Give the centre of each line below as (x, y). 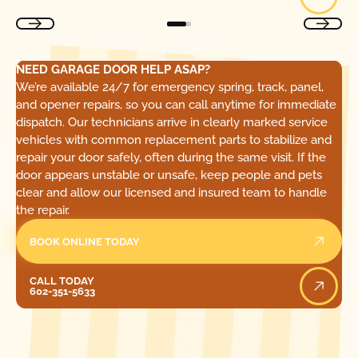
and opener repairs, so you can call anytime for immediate (176, 105)
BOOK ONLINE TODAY (85, 241)
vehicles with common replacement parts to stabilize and (173, 140)
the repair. (42, 211)
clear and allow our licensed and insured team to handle (171, 193)
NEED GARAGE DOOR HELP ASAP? (113, 70)
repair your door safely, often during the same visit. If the (171, 158)
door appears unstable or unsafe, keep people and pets (169, 175)
